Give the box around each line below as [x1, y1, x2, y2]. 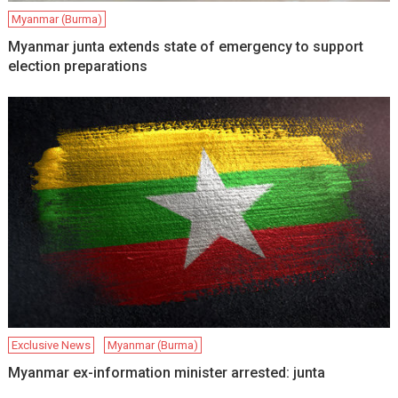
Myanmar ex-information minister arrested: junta [8, 363, 326, 381]
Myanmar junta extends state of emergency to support [8, 37, 364, 55]
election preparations [8, 57, 148, 75]
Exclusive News [12, 338, 92, 352]
